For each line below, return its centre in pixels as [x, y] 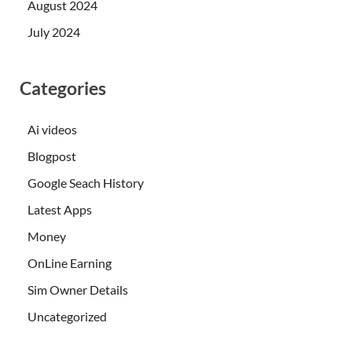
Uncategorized [67, 316]
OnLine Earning [70, 262]
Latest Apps [60, 209]
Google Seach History [86, 182]
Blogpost [52, 156]
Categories [63, 88]
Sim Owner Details [78, 289]
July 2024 [54, 31]
